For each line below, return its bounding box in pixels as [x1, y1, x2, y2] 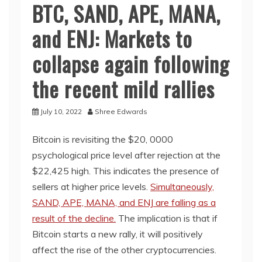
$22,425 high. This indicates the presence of [32, 165, 219, 177]
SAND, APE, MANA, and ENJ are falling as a [32, 196, 216, 208]
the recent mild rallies [32, 73, 215, 104]
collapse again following [32, 48, 229, 79]
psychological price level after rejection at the [32, 149, 220, 161]
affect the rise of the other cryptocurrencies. [32, 244, 216, 256]
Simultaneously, [150, 181, 214, 192]
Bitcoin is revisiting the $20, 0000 [32, 133, 173, 145]
